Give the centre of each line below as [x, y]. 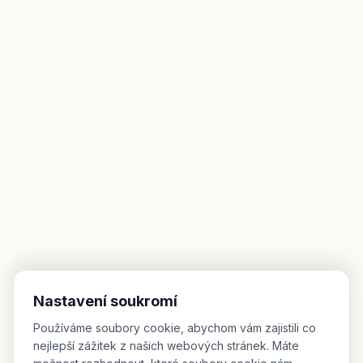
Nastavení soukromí [105, 301]
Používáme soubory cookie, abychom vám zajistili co [175, 328]
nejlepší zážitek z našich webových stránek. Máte [166, 346]
